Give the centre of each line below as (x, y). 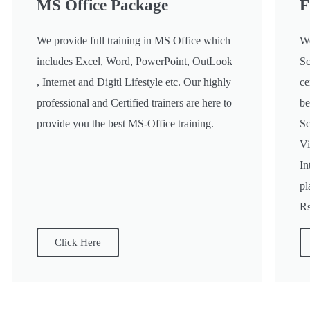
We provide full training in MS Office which (134, 41)
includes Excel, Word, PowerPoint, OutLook (135, 62)
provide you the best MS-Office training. (125, 124)
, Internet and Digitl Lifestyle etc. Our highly (134, 82)
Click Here (78, 243)
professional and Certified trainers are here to (134, 103)
